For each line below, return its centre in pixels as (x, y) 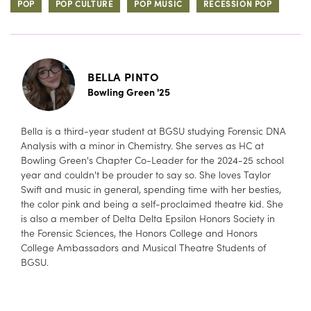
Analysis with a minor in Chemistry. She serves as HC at (142, 145)
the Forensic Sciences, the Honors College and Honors (139, 233)
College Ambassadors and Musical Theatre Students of (143, 247)
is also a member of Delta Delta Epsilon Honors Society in (148, 218)
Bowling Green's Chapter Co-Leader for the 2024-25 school (152, 160)
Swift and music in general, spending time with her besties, (151, 189)
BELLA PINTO (124, 77)
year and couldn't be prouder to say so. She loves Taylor (146, 175)
